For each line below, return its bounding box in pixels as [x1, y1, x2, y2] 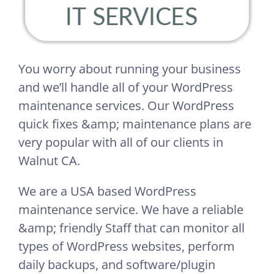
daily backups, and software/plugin [18, 256, 215, 273]
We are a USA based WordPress [18, 182, 196, 199]
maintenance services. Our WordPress [18, 97, 234, 114]
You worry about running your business [18, 60, 241, 77]
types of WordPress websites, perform [18, 237, 235, 254]
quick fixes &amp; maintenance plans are [18, 115, 251, 132]
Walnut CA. [18, 152, 80, 169]
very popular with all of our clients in [18, 133, 223, 150]
